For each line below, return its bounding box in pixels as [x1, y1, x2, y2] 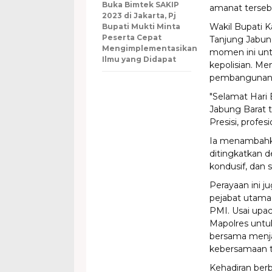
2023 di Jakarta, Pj [102, 11, 176, 20]
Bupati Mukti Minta [102, 22, 180, 31]
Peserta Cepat [102, 33, 161, 42]
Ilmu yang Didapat [102, 55, 176, 64]
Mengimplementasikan [102, 44, 197, 53]
